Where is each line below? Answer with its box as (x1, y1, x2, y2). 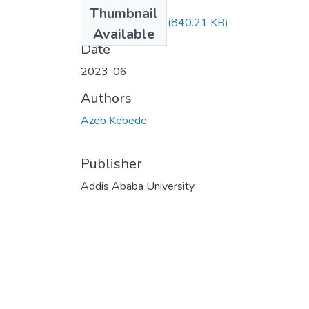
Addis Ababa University (81, 178, 195, 194)
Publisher (81, 154, 142, 173)
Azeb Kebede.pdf (81, 14, 165, 30)
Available (93, 24, 154, 43)
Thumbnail (90, 3, 158, 23)
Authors (81, 88, 132, 108)
